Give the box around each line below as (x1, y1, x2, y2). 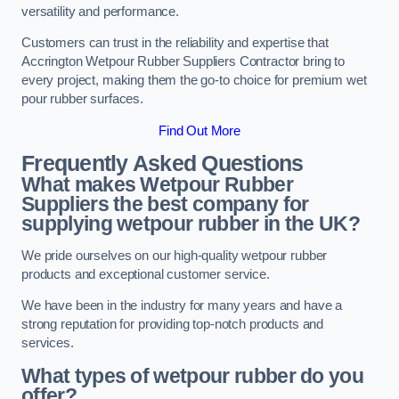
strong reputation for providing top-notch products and (21, 317, 324, 332)
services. (21, 336, 74, 351)
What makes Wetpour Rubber (21, 173, 293, 197)
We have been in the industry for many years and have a (21, 298, 343, 313)
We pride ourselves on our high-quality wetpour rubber (21, 248, 328, 263)
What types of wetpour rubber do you (21, 363, 364, 387)
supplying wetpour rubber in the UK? (21, 212, 361, 236)
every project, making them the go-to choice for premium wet (21, 73, 367, 88)
